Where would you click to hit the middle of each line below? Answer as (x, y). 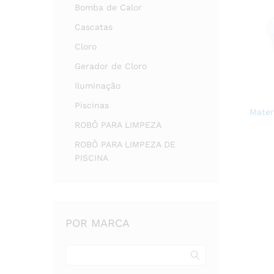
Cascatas (94, 27)
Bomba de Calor (108, 7)
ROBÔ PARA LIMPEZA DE (125, 144)
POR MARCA (98, 223)
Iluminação (98, 86)
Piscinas (92, 105)
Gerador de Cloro (111, 66)
